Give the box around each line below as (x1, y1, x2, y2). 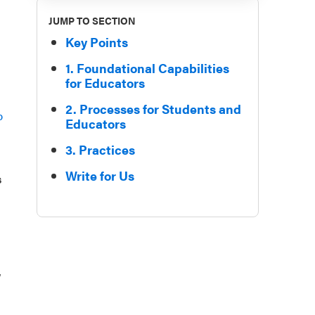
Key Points (65, 33, 128, 51)
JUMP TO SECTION (49, 13, 136, 27)
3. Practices (65, 141, 135, 158)
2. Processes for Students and (65, 100, 241, 117)
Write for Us (65, 167, 134, 184)
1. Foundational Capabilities (65, 59, 229, 77)
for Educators (65, 74, 145, 91)
